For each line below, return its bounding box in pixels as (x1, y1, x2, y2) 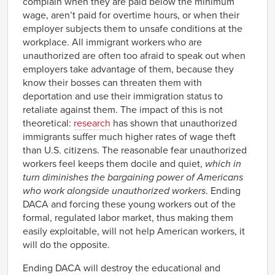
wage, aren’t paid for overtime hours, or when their (23, 9, 239, 21)
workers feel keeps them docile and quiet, (23, 157, 205, 170)
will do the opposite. (23, 238, 110, 251)
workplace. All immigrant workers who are (23, 36, 202, 48)
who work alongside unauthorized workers (23, 184, 206, 197)
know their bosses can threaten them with (23, 76, 202, 89)
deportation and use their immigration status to (23, 90, 223, 103)
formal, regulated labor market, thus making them (23, 211, 233, 224)
